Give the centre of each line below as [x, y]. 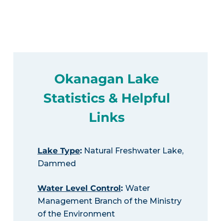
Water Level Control [79, 188]
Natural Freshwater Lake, [132, 151]
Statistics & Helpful [107, 98]
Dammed [56, 164]
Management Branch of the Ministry [109, 201]
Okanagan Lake [107, 79]
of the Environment [76, 214]
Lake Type [58, 151]
